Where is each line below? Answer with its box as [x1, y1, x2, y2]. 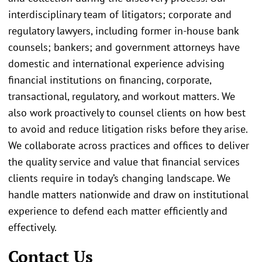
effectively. [8, 220, 59, 234]
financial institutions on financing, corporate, [8, 73, 211, 87]
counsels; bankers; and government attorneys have [8, 40, 240, 54]
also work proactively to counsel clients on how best [8, 105, 246, 119]
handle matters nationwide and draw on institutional [8, 187, 249, 201]
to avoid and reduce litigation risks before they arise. [8, 122, 247, 136]
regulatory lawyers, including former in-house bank [8, 23, 239, 37]
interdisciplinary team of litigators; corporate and [8, 7, 232, 21]
